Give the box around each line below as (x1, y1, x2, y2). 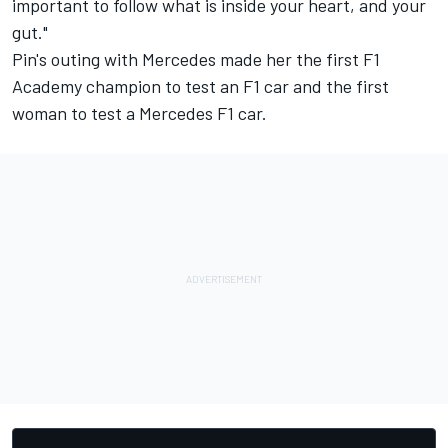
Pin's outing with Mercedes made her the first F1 (12, 47, 380, 70)
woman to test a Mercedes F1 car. (12, 101, 267, 124)
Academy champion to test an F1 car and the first (12, 74, 389, 97)
